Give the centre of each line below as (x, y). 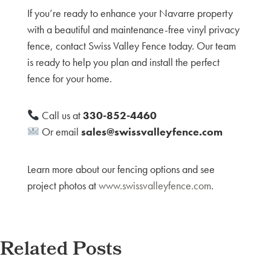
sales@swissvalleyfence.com (152, 132)
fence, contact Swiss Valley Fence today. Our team (131, 46)
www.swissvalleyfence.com (155, 185)
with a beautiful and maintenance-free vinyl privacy (133, 30)
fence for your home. (69, 79)
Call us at (61, 116)
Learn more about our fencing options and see (121, 169)
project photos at (61, 185)
